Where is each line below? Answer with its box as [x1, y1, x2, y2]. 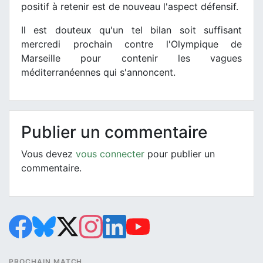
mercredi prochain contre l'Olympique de [21, 38, 242, 50]
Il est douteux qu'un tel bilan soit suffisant [21, 24, 242, 36]
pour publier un [144, 148, 215, 160]
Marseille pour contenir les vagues [21, 52, 242, 65]
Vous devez [21, 148, 76, 160]
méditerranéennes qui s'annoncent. [21, 66, 176, 79]
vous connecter [76, 148, 144, 160]
